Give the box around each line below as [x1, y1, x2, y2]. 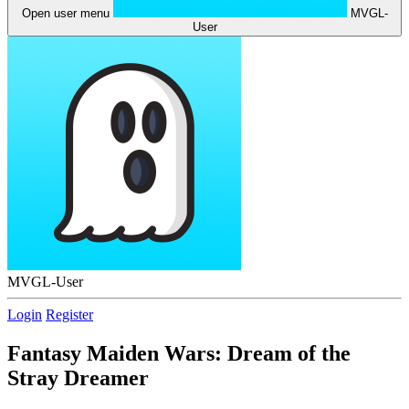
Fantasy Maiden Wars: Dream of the [7, 341, 351, 365]
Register [46, 307, 93, 322]
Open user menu [21, 6, 110, 20]
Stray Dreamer [7, 365, 149, 390]
